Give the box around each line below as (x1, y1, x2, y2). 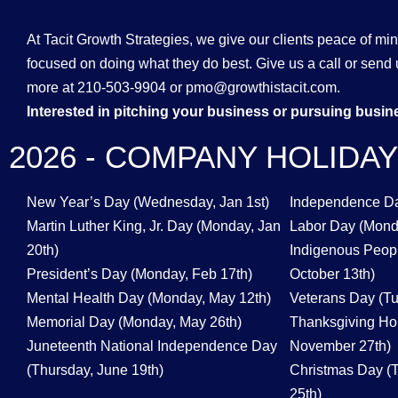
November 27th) (289, 338, 394, 354)
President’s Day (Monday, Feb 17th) (27, 266, 256, 282)
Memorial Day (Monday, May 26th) (27, 314, 245, 330)
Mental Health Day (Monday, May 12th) (27, 290, 275, 306)
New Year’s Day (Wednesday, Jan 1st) (27, 194, 269, 210)
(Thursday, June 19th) (27, 362, 167, 378)
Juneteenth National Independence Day (27, 338, 277, 354)
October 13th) (289, 266, 378, 282)
